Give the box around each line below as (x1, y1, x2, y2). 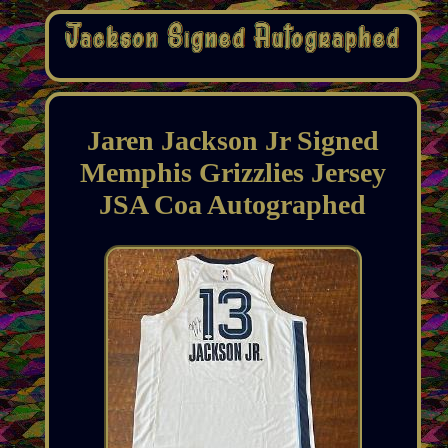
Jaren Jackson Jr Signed (86, 125, 379, 157)
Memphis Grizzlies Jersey (79, 157, 386, 189)
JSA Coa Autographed (99, 189, 367, 221)
